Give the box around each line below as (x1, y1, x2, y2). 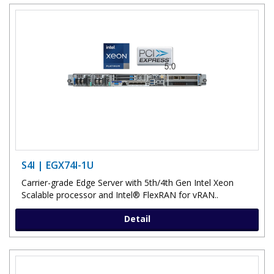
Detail (124, 212, 150, 224)
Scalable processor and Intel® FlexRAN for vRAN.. (21, 188, 218, 201)
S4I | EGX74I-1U (21, 158, 94, 172)
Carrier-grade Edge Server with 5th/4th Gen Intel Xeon (21, 176, 234, 188)
